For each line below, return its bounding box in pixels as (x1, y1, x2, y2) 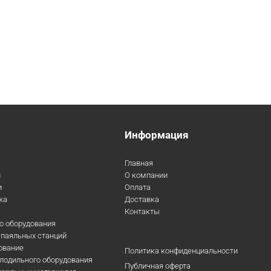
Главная (125, 158, 154, 168)
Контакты (125, 207, 160, 216)
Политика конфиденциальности (125, 246, 238, 255)
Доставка (125, 195, 160, 204)
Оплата (125, 183, 151, 192)
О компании (125, 171, 168, 180)
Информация (125, 129, 189, 141)
